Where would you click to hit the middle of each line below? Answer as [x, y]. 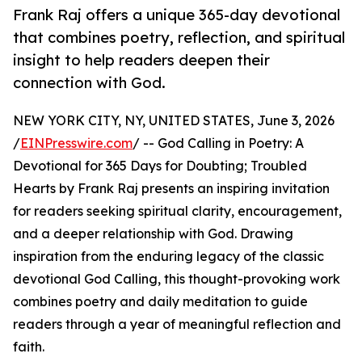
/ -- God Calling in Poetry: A [218, 143]
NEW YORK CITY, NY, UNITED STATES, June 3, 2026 [174, 121]
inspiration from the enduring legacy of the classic [168, 257]
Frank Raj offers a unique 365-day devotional [177, 15]
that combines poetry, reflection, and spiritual [179, 38]
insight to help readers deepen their [141, 60]
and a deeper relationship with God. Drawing [153, 234]
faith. [29, 347]
